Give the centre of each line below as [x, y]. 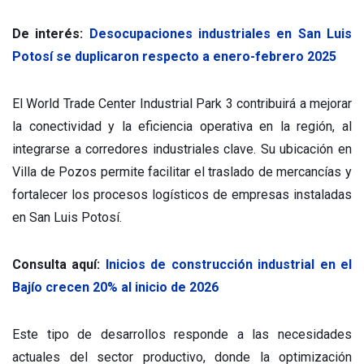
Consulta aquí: [59, 264]
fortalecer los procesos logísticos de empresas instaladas [182, 194]
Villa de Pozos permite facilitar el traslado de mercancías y [182, 171]
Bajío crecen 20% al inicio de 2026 [115, 287]
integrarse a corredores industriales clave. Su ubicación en [182, 149]
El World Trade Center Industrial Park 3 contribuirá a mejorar [182, 103]
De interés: [51, 33]
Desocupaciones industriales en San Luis [221, 33]
